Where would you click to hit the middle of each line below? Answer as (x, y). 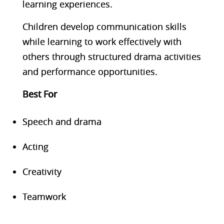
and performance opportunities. (90, 71)
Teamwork (44, 196)
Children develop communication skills (104, 26)
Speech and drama (62, 121)
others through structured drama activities (111, 56)
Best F (35, 94)
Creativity (42, 171)
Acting (35, 146)
